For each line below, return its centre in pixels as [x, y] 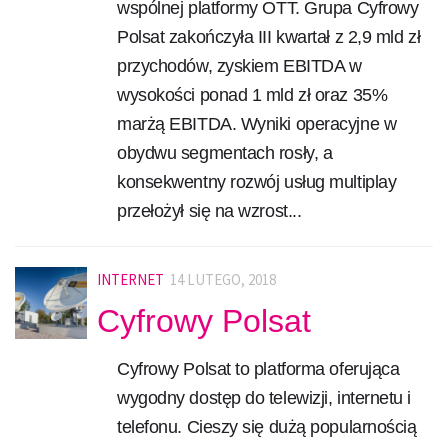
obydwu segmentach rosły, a [225, 153]
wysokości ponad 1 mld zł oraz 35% [252, 95]
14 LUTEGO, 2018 [223, 280]
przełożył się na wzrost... [209, 211]
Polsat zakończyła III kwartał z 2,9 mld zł [269, 37]
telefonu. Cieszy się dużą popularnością [267, 426]
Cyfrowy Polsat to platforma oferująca [258, 368]
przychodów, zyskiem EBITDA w [239, 66]
